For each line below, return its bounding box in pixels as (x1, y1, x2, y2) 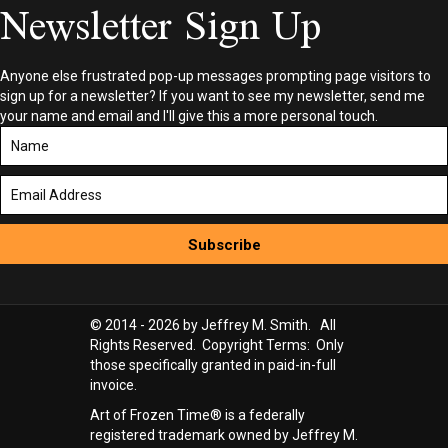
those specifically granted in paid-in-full (89, 356, 336, 373)
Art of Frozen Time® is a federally (89, 406, 305, 423)
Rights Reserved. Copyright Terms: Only (89, 336, 344, 353)
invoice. (89, 376, 137, 393)
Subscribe (187, 235, 261, 254)
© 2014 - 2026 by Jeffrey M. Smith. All (89, 316, 336, 333)
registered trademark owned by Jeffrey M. (89, 426, 358, 443)
